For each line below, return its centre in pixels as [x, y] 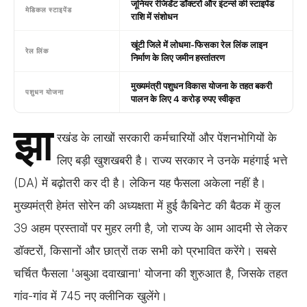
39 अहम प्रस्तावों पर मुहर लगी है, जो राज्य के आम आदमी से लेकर [150, 228]
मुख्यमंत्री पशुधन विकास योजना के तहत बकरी [202, 85]
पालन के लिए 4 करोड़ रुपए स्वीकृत [186, 98]
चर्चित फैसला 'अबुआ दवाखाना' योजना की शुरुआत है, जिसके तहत [151, 273]
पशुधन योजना [45, 92]
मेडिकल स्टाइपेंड [49, 10]
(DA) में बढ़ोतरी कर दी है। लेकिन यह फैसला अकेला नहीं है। [140, 183]
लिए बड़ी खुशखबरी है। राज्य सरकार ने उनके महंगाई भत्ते [172, 160]
